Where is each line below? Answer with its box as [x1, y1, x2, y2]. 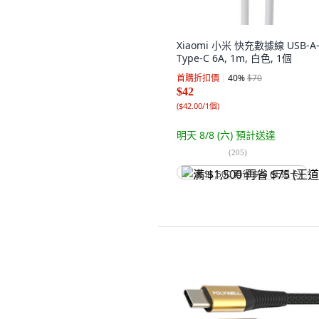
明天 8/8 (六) [177, 128, 236, 142]
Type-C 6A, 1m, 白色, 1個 [177, 51, 292, 65]
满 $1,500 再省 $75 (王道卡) [194, 169, 301, 179]
